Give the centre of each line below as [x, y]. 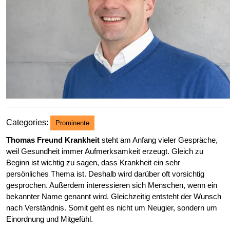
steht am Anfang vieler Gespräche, [159, 140]
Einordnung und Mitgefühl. [50, 219]
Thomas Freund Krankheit [53, 140]
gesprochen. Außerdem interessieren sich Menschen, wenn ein [112, 185]
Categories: [27, 122]
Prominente [72, 123]
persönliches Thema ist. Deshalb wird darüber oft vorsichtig [105, 174]
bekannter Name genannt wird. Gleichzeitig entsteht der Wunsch [114, 196]
